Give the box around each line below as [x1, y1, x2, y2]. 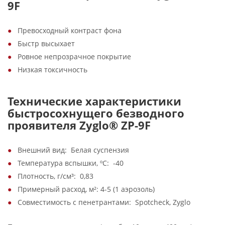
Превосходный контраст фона [18, 26, 122, 35]
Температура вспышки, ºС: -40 [18, 158, 124, 168]
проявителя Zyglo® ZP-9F [8, 118, 151, 133]
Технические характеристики [8, 93, 181, 109]
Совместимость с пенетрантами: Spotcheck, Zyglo [18, 197, 190, 207]
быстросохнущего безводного [8, 105, 184, 121]
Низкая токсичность [18, 65, 87, 74]
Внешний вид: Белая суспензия [18, 145, 129, 155]
